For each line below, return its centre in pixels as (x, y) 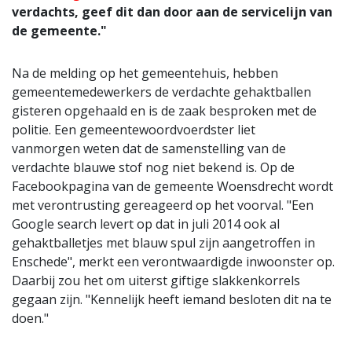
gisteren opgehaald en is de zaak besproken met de (164, 110)
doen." (30, 318)
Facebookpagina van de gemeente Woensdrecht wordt (172, 186)
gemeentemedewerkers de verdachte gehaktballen (161, 92)
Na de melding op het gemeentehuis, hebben (145, 73)
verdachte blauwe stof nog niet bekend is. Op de (153, 167)
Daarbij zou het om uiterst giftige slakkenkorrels (156, 280)
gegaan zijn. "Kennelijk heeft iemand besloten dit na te (172, 299)
